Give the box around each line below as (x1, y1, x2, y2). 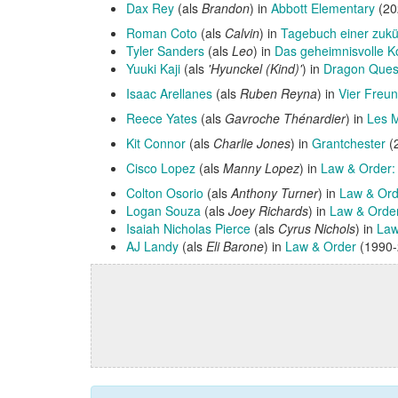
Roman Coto (126, 24, 197, 42)
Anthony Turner (231, 184, 318, 202)
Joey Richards (228, 202, 308, 219)
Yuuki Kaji (126, 60, 180, 77)
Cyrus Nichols (278, 219, 355, 237)
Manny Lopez (223, 159, 299, 177)
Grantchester (312, 134, 386, 152)
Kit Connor (126, 134, 186, 152)
